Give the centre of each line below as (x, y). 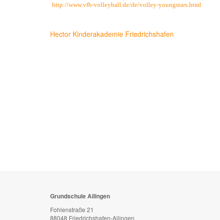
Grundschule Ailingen (80, 196)
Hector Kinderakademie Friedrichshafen (112, 34)
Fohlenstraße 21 (73, 209)
